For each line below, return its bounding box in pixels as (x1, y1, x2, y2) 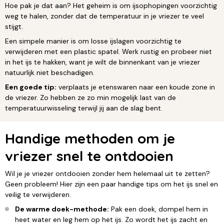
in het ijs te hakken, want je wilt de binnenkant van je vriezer (5, 57, 200, 66)
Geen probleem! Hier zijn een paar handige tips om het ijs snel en (5, 179, 218, 188)
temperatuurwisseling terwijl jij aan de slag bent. (5, 103, 162, 112)
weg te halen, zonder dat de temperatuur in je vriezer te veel (5, 11, 204, 20)
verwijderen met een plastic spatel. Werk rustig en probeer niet (5, 46, 212, 56)
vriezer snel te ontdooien (5, 146, 173, 164)
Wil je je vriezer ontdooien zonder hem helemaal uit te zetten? (5, 168, 210, 178)
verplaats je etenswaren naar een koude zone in (56, 82, 215, 91)
